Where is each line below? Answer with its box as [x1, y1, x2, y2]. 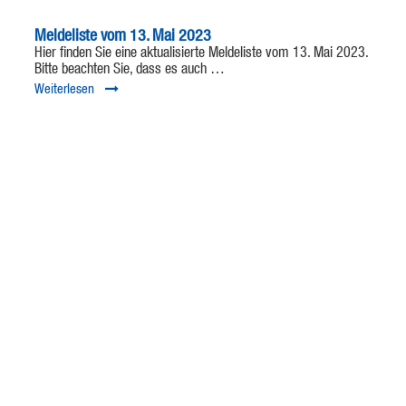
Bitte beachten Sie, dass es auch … [34, 63, 225, 78]
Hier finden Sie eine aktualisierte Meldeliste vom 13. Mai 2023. [34, 46, 368, 62]
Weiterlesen [34, 82, 94, 97]
